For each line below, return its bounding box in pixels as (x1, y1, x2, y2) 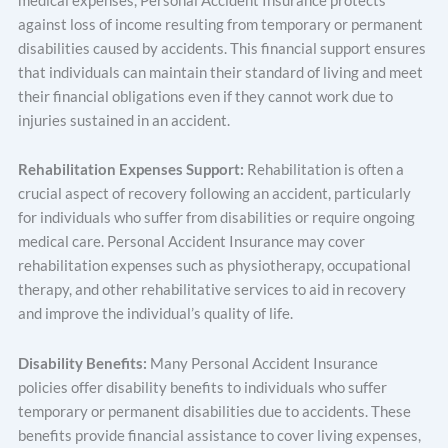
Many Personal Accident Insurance (150, 354, 378, 372)
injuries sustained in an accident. (18, 111, 230, 129)
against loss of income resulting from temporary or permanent (18, 15, 423, 33)
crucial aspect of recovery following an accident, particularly (18, 185, 411, 203)
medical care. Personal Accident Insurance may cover (18, 233, 365, 251)
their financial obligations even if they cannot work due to (18, 87, 393, 105)
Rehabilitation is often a (247, 161, 404, 179)
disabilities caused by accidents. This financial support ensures (18, 39, 426, 57)
